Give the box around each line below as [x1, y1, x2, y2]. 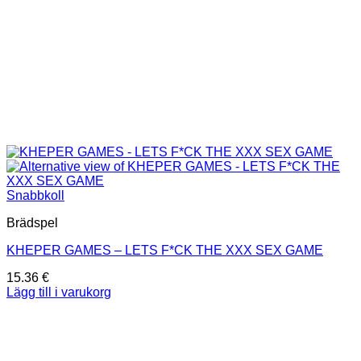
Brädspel [6, 215, 58, 230]
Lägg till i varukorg [6, 284, 111, 299]
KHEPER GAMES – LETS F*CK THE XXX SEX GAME [6, 243, 323, 257]
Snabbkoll [6, 188, 64, 202]
